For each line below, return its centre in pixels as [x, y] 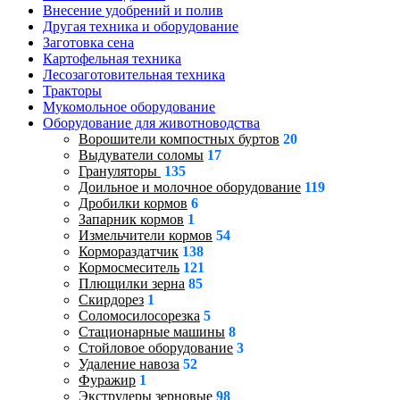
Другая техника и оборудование [141, 26]
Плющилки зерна [132, 283]
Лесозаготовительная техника [134, 75]
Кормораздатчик [129, 251]
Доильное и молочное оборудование [190, 187]
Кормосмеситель [129, 267]
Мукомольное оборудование [129, 107]
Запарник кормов [131, 219]
